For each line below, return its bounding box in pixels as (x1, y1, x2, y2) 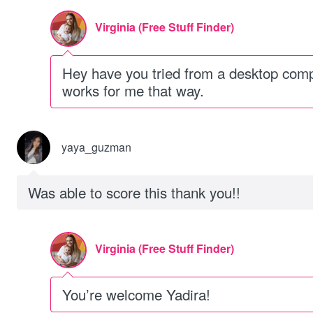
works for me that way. (62, 80, 204, 101)
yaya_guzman (61, 139, 131, 155)
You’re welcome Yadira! (62, 284, 210, 305)
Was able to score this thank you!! (28, 182, 240, 203)
